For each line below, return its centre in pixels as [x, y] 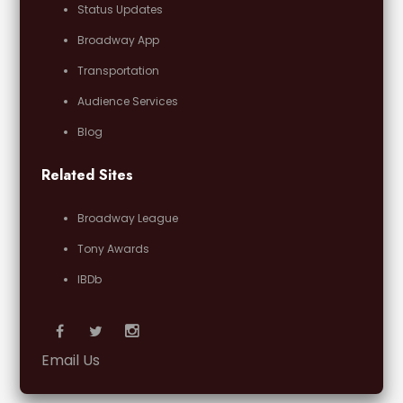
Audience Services [128, 101]
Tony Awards [114, 248]
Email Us [71, 360]
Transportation [119, 70]
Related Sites [88, 175]
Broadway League [128, 218]
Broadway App [119, 40]
